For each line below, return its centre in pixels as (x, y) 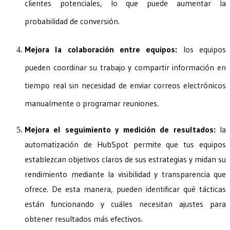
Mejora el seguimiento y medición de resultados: (120, 129)
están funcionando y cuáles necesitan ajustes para (125, 204)
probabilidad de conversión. (72, 21)
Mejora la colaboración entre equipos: (101, 49)
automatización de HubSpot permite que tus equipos (125, 144)
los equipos (202, 49)
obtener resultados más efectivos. (84, 218)
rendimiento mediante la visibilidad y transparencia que (125, 174)
